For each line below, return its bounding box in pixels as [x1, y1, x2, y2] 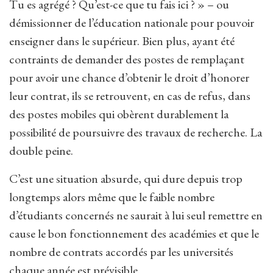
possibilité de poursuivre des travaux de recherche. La [9, 124, 262, 141]
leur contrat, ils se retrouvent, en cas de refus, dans [9, 88, 250, 104]
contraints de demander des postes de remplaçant [9, 51, 244, 68]
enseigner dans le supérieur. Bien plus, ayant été [9, 33, 235, 49]
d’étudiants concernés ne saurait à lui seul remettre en [9, 207, 263, 224]
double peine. [9, 143, 73, 159]
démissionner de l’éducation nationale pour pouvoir [9, 15, 254, 31]
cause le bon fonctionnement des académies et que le [9, 225, 259, 242]
